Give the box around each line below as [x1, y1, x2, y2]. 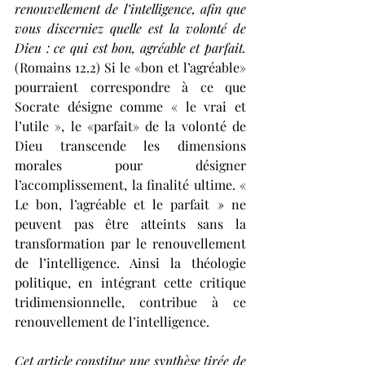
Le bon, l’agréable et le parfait [15, 196, 218, 213]
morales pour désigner [15, 156, 246, 174]
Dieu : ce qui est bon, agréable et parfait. [15, 39, 246, 57]
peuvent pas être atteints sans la [15, 215, 246, 233]
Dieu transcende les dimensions [15, 137, 246, 155]
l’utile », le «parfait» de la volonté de [15, 117, 246, 135]
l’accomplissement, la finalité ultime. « [15, 176, 246, 194]
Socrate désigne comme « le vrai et [15, 98, 246, 116]
